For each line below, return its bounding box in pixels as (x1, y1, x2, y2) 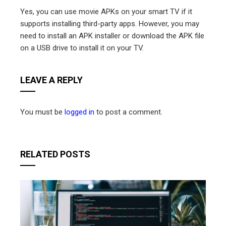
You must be (20, 107, 65, 117)
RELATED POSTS (20, 148, 90, 159)
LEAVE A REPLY (20, 74, 83, 85)
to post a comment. (94, 107, 162, 117)
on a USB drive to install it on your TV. (20, 43, 144, 52)
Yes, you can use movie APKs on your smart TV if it (20, 7, 192, 16)
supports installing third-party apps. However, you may (20, 19, 199, 28)
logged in (65, 107, 94, 117)
